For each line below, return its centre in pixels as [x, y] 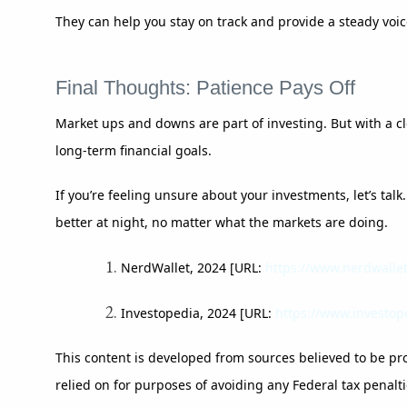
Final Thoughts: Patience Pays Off [205, 87]
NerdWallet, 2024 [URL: [193, 267]
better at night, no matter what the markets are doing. [222, 222]
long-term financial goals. [134, 150]
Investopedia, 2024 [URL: [198, 313]
